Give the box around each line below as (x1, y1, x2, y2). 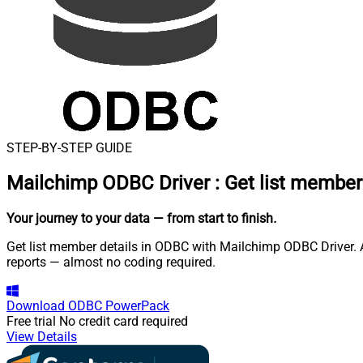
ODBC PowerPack (68, 297, 169, 314)
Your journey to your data (6, 210, 150, 226)
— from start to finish (153, 210, 273, 226)
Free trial (6, 313, 56, 329)
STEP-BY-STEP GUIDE (6, 140, 132, 156)
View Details (6, 328, 77, 344)
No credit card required (59, 313, 188, 329)
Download (6, 297, 65, 314)
